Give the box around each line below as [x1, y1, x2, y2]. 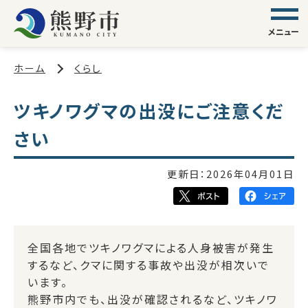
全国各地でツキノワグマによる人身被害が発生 [27, 239, 274, 256]
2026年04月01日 [206, 166, 294, 181]
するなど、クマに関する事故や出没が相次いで [27, 256, 269, 273]
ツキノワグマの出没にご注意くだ [14, 98, 284, 123]
